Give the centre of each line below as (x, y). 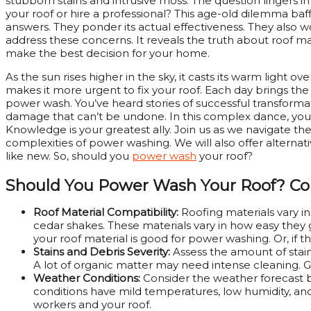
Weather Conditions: (88, 278)
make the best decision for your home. (108, 53)
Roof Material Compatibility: (107, 212)
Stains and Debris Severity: (102, 251)
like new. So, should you (69, 155)
